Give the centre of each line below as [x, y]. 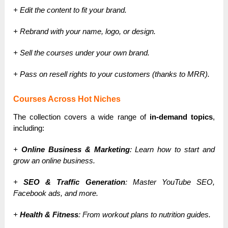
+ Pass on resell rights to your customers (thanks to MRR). [112, 74]
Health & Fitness [49, 215]
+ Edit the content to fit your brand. [70, 10]
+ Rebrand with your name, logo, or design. [85, 32]
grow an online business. [54, 161]
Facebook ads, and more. [56, 193]
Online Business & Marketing [75, 150]
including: [29, 128]
